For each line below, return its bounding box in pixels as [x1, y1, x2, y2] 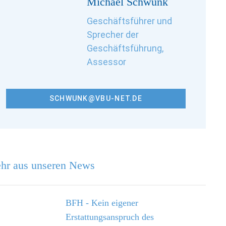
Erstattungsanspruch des [65, 212, 154, 222]
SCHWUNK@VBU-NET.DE [49, 94, 143, 102]
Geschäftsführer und [86, 16, 172, 26]
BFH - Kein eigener [65, 198, 138, 208]
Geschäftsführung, [86, 43, 163, 53]
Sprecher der [86, 29, 139, 40]
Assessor [86, 56, 126, 67]
